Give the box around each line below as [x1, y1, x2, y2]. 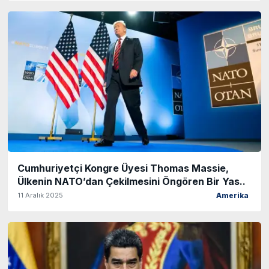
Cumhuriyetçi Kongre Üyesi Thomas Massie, [17, 162, 229, 175]
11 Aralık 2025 [17, 191, 63, 200]
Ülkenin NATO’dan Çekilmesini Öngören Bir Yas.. [17, 175, 246, 188]
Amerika [216, 192, 249, 201]
